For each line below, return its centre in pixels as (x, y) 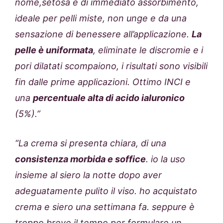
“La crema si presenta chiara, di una (91, 143)
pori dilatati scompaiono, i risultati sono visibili (111, 66)
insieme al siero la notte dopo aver (88, 175)
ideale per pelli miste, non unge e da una (101, 18)
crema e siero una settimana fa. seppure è (105, 207)
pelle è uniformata (54, 50)
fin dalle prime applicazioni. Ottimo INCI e (103, 82)
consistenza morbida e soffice (80, 159)
